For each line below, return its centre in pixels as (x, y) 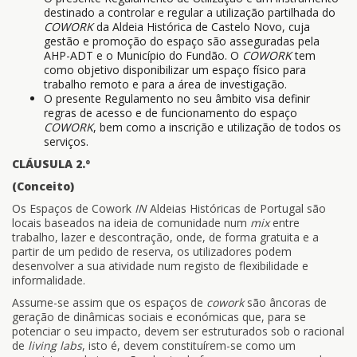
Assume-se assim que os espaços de (109, 302)
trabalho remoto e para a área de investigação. (165, 84)
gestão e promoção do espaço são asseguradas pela (182, 41)
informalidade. (49, 280)
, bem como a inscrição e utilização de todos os (217, 127)
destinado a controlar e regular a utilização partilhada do (190, 12)
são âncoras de (287, 302)
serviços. (66, 141)
